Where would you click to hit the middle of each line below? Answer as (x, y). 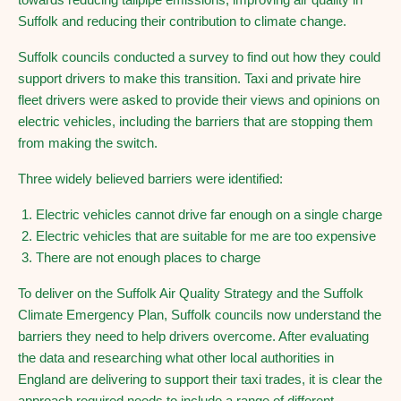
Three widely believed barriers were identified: (150, 179)
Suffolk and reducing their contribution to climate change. (182, 21)
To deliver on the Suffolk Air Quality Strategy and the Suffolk (191, 293)
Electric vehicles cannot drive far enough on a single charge (209, 214)
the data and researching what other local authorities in (176, 358)
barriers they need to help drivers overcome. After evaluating (193, 336)
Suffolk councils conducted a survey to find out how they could (199, 57)
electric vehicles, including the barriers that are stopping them (196, 121)
